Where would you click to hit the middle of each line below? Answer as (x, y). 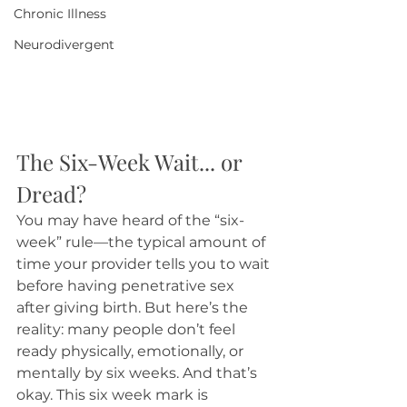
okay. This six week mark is (114, 395)
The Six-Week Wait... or (132, 162)
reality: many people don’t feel (128, 330)
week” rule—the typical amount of (143, 243)
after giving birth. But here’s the (134, 308)
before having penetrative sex (127, 286)
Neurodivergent (64, 45)
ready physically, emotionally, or (132, 352)
